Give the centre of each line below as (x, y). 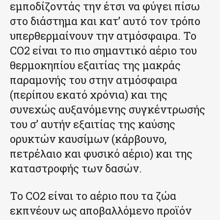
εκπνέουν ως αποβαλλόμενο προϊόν (101, 211)
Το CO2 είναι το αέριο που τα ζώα (93, 196)
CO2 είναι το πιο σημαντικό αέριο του (103, 51)
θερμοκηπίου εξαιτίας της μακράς (95, 65)
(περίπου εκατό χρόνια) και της (89, 95)
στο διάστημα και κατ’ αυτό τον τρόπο (105, 21)
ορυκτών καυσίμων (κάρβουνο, (88, 139)
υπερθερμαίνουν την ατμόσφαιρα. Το (103, 36)
